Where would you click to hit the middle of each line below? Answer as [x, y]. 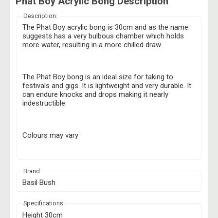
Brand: [33, 171]
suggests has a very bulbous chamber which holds [103, 36]
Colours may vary [51, 136]
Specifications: [44, 203]
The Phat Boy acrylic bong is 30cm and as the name [106, 27]
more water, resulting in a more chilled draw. [93, 45]
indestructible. [45, 103]
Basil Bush [39, 182]
